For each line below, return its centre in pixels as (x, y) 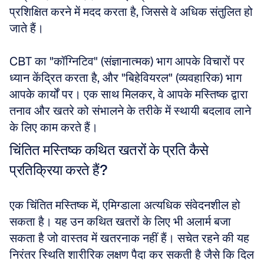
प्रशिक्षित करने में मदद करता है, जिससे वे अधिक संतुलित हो (131, 12)
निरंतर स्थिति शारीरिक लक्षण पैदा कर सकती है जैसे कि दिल (132, 255)
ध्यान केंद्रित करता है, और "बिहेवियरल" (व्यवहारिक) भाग (126, 78)
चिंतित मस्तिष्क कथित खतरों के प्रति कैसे (109, 150)
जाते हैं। (28, 28)
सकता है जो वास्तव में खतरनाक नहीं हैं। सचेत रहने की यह (129, 238)
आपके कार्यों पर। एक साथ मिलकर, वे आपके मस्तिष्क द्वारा (129, 94)
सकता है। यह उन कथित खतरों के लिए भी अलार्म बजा (120, 222)
